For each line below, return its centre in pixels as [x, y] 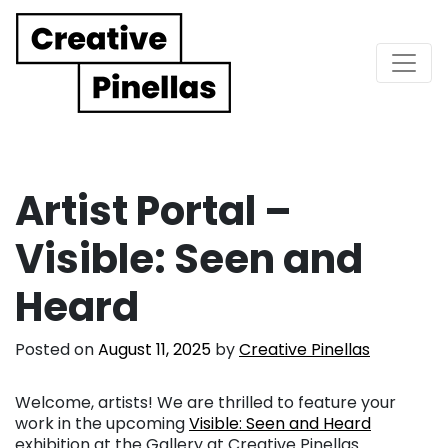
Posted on [56, 349]
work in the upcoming [102, 423]
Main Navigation [152, 80]
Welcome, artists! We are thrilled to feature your [205, 402]
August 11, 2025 [154, 349]
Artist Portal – [153, 210]
